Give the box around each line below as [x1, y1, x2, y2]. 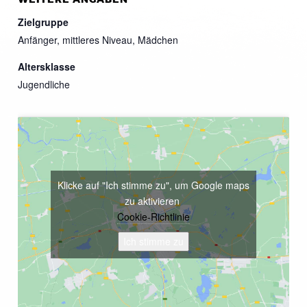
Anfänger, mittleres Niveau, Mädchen [18, 32, 178, 47]
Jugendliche [18, 77, 70, 91]
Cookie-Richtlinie [117, 210, 190, 224]
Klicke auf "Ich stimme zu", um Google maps [58, 178, 249, 193]
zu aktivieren [125, 194, 182, 208]
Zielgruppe [18, 14, 69, 29]
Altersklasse [18, 59, 75, 73]
